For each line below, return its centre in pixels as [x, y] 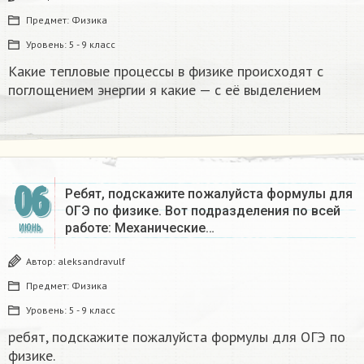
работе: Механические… [140, 227]
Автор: [42, 261]
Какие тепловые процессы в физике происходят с [166, 71]
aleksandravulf [91, 261]
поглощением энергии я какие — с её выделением [165, 89]
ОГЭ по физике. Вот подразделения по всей [203, 210]
